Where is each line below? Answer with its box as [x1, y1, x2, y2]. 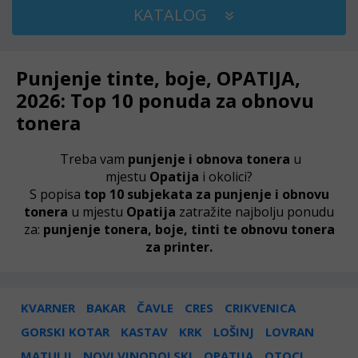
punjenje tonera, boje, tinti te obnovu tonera [39, 221, 335, 238]
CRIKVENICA [225, 300, 296, 316]
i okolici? [199, 168, 253, 185]
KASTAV [121, 324, 168, 340]
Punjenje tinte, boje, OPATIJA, [16, 65, 300, 91]
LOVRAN [265, 324, 314, 340]
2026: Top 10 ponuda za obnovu [16, 87, 314, 113]
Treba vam [57, 150, 128, 168]
